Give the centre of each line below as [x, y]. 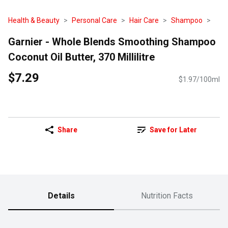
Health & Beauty [34, 20]
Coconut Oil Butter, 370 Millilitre [81, 57]
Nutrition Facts [167, 196]
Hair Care [144, 20]
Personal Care [94, 20]
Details [61, 196]
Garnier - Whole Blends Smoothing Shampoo [112, 41]
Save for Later [173, 130]
